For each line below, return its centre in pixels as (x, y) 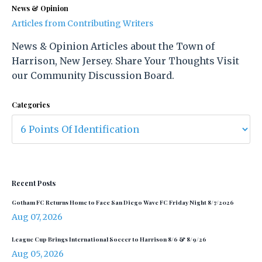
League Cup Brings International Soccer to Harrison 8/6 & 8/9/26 (109, 239)
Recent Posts (34, 183)
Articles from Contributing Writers (82, 23)
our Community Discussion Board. (93, 75)
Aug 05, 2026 (38, 254)
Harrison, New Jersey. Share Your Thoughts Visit (125, 61)
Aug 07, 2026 (37, 217)
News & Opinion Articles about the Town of (113, 46)
